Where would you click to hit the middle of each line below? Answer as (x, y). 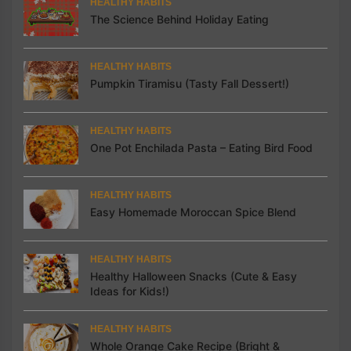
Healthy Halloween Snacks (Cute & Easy (194, 276)
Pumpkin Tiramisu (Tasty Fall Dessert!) (190, 83)
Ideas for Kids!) (130, 291)
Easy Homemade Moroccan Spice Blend (193, 212)
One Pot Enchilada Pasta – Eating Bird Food (201, 147)
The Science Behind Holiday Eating (179, 19)
